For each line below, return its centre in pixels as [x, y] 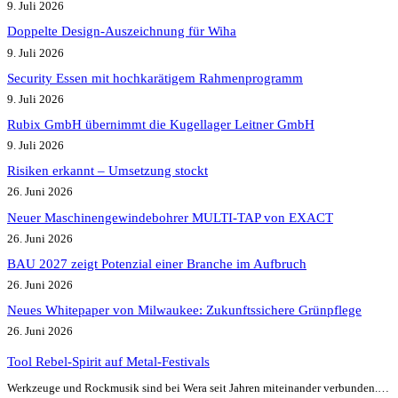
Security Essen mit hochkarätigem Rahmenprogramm [155, 78]
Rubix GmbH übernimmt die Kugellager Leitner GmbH [161, 125]
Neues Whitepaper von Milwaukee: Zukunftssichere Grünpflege [184, 310]
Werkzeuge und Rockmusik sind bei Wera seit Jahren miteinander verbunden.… [198, 387]
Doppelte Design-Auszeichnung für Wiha [122, 32]
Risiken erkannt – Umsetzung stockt [107, 171]
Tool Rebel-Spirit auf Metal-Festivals [108, 361]
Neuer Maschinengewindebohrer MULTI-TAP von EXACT [170, 217]
